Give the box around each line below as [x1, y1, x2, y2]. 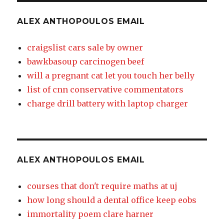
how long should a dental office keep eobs [27, 195, 197, 205]
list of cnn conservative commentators [27, 84, 184, 95]
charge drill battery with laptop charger [27, 98, 188, 109]
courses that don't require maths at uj [27, 181, 178, 191]
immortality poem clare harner [27, 209, 154, 219]
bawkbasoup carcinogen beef [27, 56, 144, 67]
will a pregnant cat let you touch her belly [27, 70, 195, 81]
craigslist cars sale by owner [27, 42, 143, 53]
